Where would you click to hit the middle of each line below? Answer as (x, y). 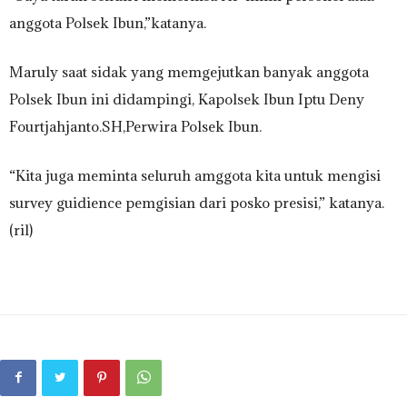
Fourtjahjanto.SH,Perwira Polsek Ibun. (135, 126)
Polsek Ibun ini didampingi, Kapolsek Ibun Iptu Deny (187, 99)
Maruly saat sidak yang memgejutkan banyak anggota (189, 72)
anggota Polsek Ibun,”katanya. (108, 23)
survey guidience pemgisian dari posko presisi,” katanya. (197, 203)
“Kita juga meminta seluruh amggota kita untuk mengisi (195, 175)
